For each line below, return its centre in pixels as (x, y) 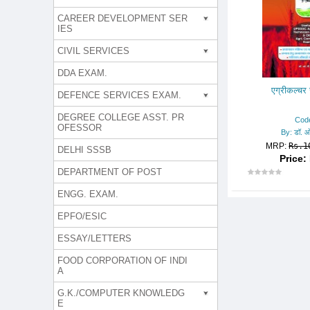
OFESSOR (80, 128)
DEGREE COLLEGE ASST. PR (121, 117)
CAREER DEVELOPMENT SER (122, 18)
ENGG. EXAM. (88, 194)
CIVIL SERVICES (93, 51)
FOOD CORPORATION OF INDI (122, 261)
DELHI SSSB (84, 150)
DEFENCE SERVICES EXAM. (119, 95)
